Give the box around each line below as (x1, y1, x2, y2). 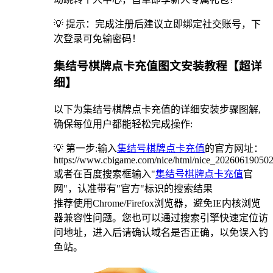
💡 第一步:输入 (54, 143, 117, 154)
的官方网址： (205, 143, 263, 154)
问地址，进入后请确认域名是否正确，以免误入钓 (54, 227, 268, 238)
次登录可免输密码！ (54, 34, 141, 44)
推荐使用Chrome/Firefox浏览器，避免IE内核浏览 (54, 197, 261, 208)
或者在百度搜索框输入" (54, 168, 155, 179)
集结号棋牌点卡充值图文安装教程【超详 (54, 60, 262, 73)
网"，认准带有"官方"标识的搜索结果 (54, 183, 213, 194)
